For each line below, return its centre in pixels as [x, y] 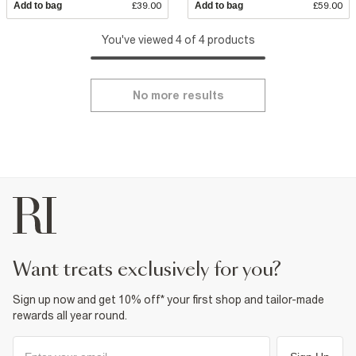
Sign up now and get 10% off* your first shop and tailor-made [168, 299]
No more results [178, 95]
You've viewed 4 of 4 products [178, 39]
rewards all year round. [70, 315]
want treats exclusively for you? [156, 270]
